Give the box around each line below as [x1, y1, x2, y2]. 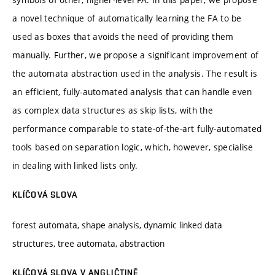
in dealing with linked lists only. [12, 159, 138, 171]
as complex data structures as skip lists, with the [12, 104, 213, 116]
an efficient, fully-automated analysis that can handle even [12, 85, 252, 98]
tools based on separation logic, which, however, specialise [12, 141, 254, 153]
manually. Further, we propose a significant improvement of [12, 48, 259, 61]
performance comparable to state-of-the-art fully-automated [12, 122, 262, 134]
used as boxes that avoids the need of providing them [12, 30, 234, 42]
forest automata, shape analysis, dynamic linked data [12, 219, 222, 231]
